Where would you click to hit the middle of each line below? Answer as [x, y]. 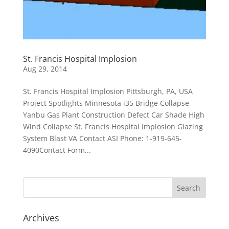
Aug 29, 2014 [45, 69]
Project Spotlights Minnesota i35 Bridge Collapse [106, 103]
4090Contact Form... [57, 150]
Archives [41, 218]
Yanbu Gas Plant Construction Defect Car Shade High [113, 115]
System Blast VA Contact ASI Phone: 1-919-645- [102, 139]
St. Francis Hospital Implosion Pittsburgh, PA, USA [108, 91]
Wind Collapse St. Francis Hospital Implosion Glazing [113, 127]
